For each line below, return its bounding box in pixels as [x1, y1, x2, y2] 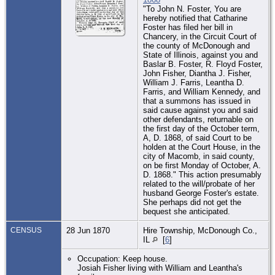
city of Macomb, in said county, [143, 151, 255, 161]
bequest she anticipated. [143, 206, 230, 216]
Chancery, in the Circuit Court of [143, 31, 257, 41]
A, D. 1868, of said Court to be [143, 133, 252, 142]
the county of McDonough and [143, 41, 250, 50]
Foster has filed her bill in [143, 22, 233, 32]
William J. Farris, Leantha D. [143, 77, 244, 87]
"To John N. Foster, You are [143, 4, 241, 14]
